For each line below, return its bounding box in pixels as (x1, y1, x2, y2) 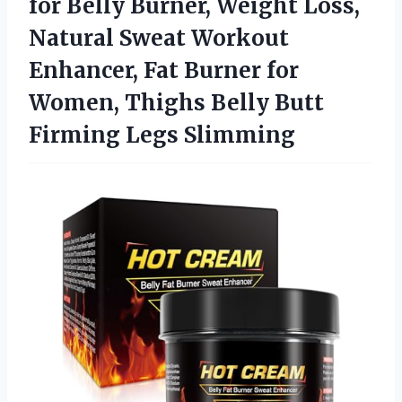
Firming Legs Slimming (29, 120, 295, 149)
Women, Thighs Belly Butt (29, 88, 324, 117)
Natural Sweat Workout (29, 23, 289, 52)
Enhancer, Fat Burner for (29, 56, 299, 84)
